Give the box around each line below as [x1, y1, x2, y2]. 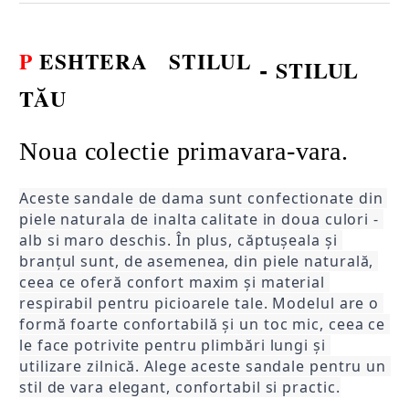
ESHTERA [38, 46, 149, 78]
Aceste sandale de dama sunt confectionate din [19, 187, 383, 208]
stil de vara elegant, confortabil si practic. [19, 376, 341, 397]
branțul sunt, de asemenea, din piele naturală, [19, 250, 374, 271]
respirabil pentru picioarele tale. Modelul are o [19, 292, 380, 313]
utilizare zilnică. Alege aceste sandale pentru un [19, 355, 387, 376]
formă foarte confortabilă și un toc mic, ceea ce [19, 313, 386, 334]
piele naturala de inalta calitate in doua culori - [19, 208, 379, 229]
